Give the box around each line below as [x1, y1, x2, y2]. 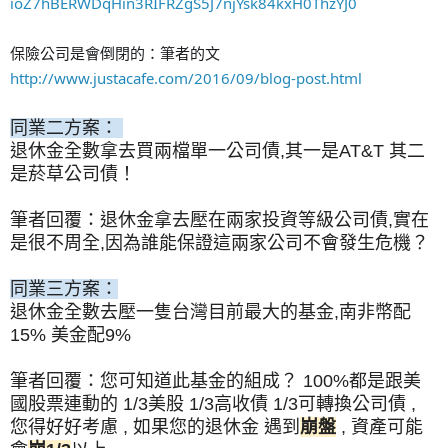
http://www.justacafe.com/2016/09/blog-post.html [10, 67, 362, 88]
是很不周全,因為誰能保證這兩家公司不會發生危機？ [10, 232, 429, 253]
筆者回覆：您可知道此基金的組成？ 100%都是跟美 [10, 370, 421, 391]
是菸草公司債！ [10, 163, 136, 184]
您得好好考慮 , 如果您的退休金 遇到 [10, 416, 300, 437]
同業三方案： [10, 278, 118, 299]
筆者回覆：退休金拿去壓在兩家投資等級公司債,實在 [10, 209, 429, 230]
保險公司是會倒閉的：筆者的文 [10, 42, 220, 63]
